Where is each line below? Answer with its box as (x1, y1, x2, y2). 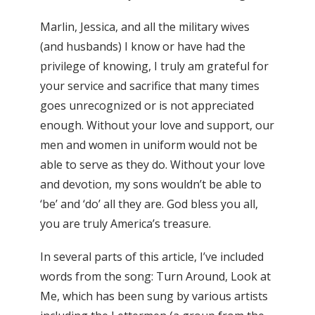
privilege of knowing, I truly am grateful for (40, 58, 269, 74)
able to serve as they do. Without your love (40, 157, 265, 172)
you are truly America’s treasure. (40, 216, 211, 231)
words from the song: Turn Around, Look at (40, 269, 271, 285)
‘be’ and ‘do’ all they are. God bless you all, (40, 196, 258, 212)
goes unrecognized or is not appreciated (40, 98, 254, 113)
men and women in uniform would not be (40, 137, 257, 153)
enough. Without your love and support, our (40, 117, 274, 133)
